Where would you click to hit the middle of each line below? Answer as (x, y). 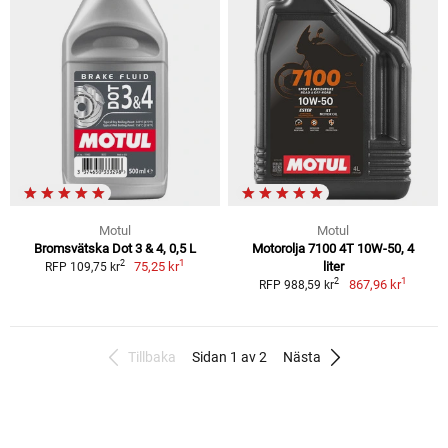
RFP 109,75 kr (82, 266)
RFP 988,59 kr (297, 284)
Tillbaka (151, 356)
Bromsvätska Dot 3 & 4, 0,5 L (115, 248)
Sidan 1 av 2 (229, 356)
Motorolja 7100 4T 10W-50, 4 (333, 248)
